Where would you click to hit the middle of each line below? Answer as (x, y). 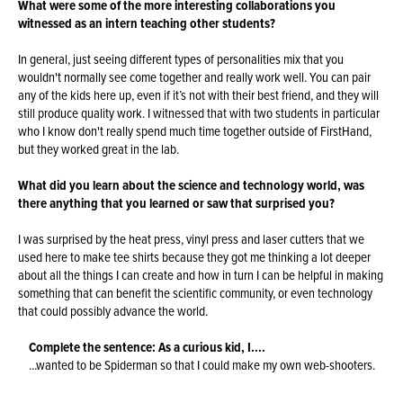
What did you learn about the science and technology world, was (192, 184)
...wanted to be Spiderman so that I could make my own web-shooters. (201, 365)
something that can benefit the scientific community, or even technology (196, 293)
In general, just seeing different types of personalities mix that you (181, 58)
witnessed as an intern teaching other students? (147, 22)
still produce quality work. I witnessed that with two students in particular (199, 112)
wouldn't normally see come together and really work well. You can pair (195, 76)
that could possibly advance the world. (113, 311)
